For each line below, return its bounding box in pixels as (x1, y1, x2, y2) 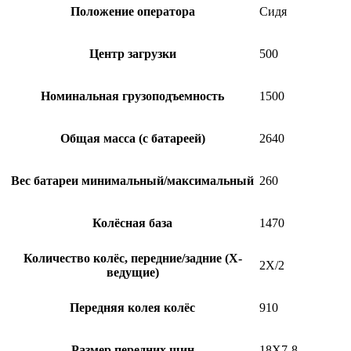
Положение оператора (70, 4, 195, 18)
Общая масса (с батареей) (60, 131, 205, 145)
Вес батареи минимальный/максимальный (11, 173, 254, 187)
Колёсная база (92, 215, 172, 230)
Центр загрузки (89, 46, 176, 60)
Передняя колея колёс (70, 300, 195, 314)
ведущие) (106, 265, 159, 279)
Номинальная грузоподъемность (41, 89, 224, 103)
